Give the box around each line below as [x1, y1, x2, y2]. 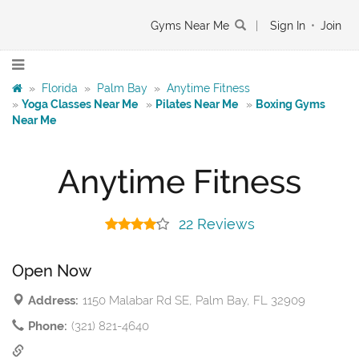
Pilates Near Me [155, 98, 238, 111]
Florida [42, 82, 78, 95]
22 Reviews [178, 216, 255, 232]
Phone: [28, 319, 67, 334]
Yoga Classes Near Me [22, 98, 138, 111]
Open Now [12, 261, 91, 281]
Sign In [270, 19, 305, 32]
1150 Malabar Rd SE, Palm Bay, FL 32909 [83, 293, 305, 309]
